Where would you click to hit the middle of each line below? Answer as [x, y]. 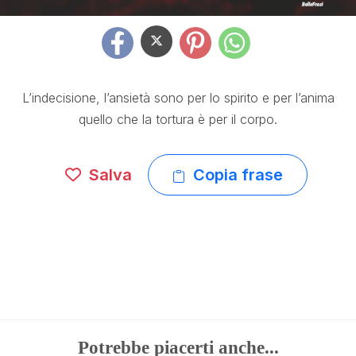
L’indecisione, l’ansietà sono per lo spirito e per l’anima [178, 98]
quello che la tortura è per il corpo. [178, 119]
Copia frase [238, 175]
